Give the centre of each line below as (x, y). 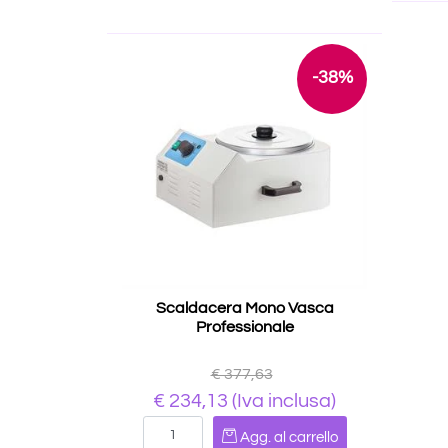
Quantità (243, 427)
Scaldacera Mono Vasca (244, 308)
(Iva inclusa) (282, 401)
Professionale (244, 327)
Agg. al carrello (288, 437)
